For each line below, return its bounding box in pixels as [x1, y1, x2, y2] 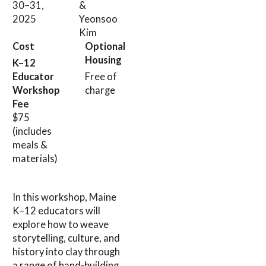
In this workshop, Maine [12, 191, 116, 203]
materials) [12, 153, 58, 164]
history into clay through [12, 246, 120, 258]
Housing [85, 54, 122, 66]
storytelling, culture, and [12, 232, 120, 244]
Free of [85, 71, 117, 83]
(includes [12, 125, 52, 137]
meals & [12, 139, 47, 151]
